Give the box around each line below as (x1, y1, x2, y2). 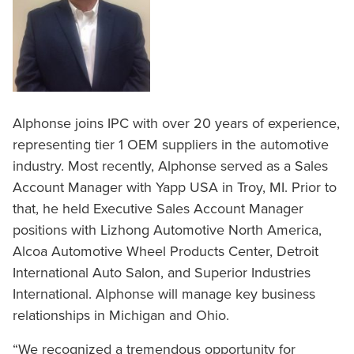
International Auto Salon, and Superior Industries (13, 264, 311, 281)
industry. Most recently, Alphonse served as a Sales (13, 157, 328, 175)
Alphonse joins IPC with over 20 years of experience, (13, 115, 340, 132)
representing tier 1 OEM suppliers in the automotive (13, 136, 329, 153)
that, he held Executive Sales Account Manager (13, 200, 303, 217)
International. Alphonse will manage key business (13, 285, 315, 303)
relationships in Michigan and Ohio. (13, 307, 229, 324)
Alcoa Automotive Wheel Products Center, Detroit (13, 243, 318, 260)
